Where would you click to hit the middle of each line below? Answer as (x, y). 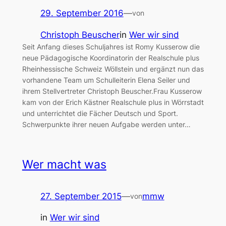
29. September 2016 (82, 13)
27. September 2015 (81, 196)
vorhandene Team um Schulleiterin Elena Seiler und (106, 80)
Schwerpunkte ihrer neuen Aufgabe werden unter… (106, 124)
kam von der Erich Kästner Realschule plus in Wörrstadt (113, 102)
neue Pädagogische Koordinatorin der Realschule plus (110, 58)
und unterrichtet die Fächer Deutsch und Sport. (100, 113)
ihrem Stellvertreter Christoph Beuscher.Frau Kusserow (112, 91)
